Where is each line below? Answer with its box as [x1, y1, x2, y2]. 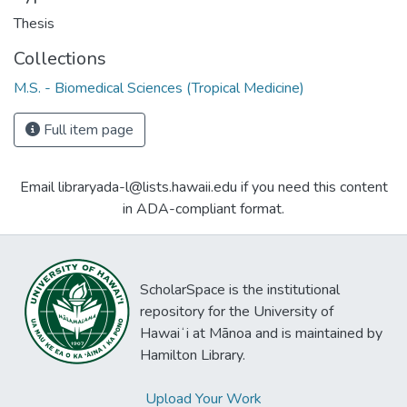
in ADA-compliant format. [123, 199, 284, 220]
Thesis [14, 14, 55, 35]
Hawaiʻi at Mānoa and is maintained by [140, 323, 382, 344]
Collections [14, 46, 106, 72]
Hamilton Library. [140, 345, 245, 366]
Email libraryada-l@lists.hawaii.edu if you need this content [19, 177, 388, 198]
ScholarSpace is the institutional [140, 280, 340, 301]
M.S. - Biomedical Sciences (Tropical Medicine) [14, 78, 304, 99]
